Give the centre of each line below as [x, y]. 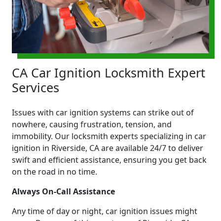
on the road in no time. [55, 171]
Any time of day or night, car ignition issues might [105, 211]
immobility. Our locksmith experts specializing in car [109, 136]
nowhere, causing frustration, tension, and [92, 124]
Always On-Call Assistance [63, 191]
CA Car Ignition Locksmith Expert [109, 72]
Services [36, 87]
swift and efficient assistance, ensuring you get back [109, 160]
